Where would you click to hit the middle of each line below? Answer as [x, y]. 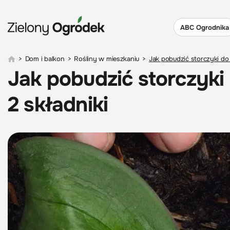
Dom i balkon [45, 59]
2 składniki [58, 104]
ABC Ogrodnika [205, 27]
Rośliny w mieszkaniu [107, 59]
